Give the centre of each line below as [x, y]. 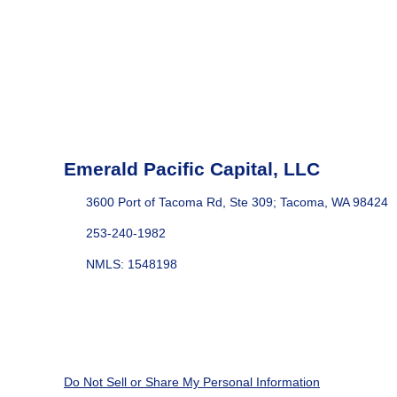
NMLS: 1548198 [131, 264]
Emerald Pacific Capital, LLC [192, 169]
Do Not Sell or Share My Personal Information [192, 381]
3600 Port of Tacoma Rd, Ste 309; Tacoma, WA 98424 [237, 202]
